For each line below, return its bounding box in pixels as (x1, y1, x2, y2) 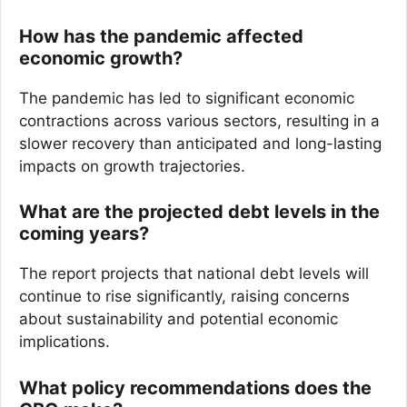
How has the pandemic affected (19, 25, 303, 47)
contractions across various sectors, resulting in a (19, 111, 380, 130)
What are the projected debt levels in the (19, 201, 380, 223)
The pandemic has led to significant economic (19, 88, 354, 107)
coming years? (19, 223, 149, 244)
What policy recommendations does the (19, 376, 372, 399)
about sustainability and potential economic (19, 310, 338, 328)
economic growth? (19, 46, 183, 69)
